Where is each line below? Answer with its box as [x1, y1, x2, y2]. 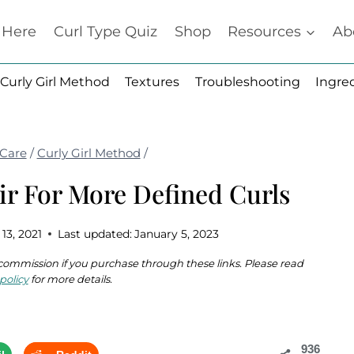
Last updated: [57, 226, 132, 241]
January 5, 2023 [134, 226, 219, 241]
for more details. [28, 273, 112, 286]
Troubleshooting [194, 73, 300, 89]
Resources [228, 23, 302, 40]
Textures [125, 73, 180, 89]
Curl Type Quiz [53, 23, 157, 40]
